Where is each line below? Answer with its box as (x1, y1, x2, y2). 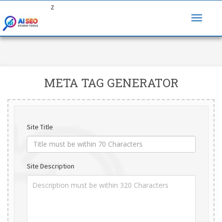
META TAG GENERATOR (44, 75, 178, 91)
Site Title (26, 122, 53, 131)
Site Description (26, 161, 74, 170)
